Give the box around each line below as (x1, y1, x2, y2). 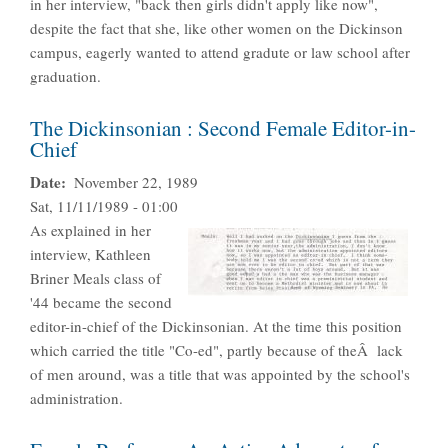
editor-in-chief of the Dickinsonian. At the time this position (30, 316, 402, 337)
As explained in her (30, 220, 151, 241)
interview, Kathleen (30, 244, 151, 265)
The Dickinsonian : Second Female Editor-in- (30, 114, 416, 143)
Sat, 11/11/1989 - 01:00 (30, 196, 178, 217)
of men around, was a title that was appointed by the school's (30, 364, 410, 385)
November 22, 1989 (73, 172, 198, 193)
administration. (30, 388, 123, 409)
